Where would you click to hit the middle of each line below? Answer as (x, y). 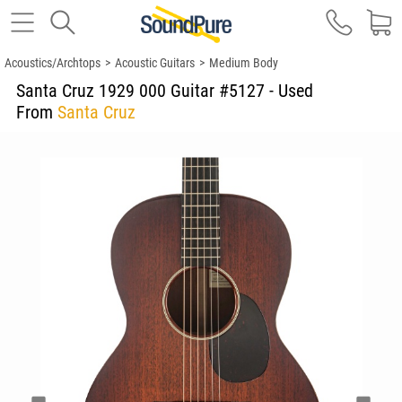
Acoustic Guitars (155, 63)
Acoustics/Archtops (52, 63)
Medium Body (244, 63)
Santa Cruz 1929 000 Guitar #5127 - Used (167, 91)
